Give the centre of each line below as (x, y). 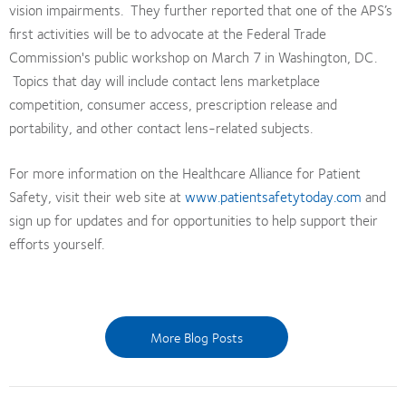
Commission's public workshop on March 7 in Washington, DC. (193, 56)
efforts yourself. (57, 243)
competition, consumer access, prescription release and (173, 103)
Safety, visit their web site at (97, 196)
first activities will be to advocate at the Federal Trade (168, 33)
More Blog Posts (196, 337)
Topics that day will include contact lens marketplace (164, 80)
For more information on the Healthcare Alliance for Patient (185, 172)
